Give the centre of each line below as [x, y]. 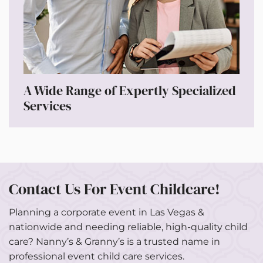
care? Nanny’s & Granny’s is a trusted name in [114, 242]
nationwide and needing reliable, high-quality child [128, 227]
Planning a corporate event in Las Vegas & [107, 213]
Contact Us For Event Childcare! [114, 189]
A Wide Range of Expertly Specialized [130, 90]
